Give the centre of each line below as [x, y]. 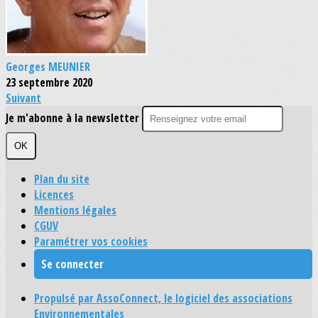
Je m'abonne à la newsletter [74, 118]
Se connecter [72, 264]
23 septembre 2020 [49, 83]
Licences [54, 195]
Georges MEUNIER [48, 67]
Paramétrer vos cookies [91, 242]
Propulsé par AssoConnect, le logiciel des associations [163, 298]
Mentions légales [75, 210]
